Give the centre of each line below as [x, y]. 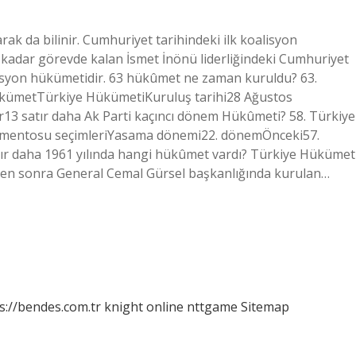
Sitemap [265, 307]
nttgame [212, 307]
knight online [144, 307]
